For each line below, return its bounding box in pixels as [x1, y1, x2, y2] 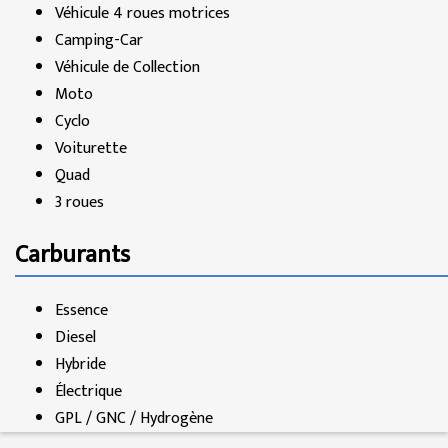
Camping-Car [55, 26, 143, 54]
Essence [55, 297, 108, 325]
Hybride [55, 351, 106, 379]
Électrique [55, 378, 122, 406]
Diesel [55, 324, 96, 352]
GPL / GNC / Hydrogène [55, 405, 213, 433]
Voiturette [55, 134, 127, 162]
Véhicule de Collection [55, 53, 200, 81]
